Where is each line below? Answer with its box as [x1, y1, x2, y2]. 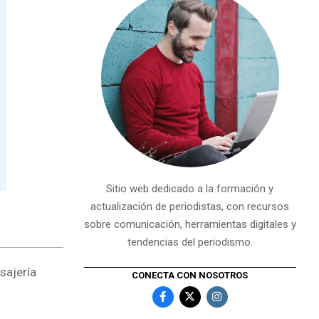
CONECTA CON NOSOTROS [132, 269, 249, 281]
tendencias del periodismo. [127, 236, 253, 249]
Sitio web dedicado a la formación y [106, 182, 274, 195]
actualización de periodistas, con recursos [90, 200, 290, 213]
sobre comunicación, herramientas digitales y [83, 218, 296, 231]
